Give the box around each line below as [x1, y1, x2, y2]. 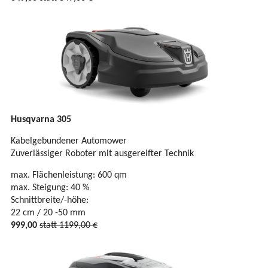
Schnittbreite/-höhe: [11, 196, 89, 206]
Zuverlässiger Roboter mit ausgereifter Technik [11, 149, 194, 159]
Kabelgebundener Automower [11, 136, 127, 147]
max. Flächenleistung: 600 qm [11, 170, 127, 181]
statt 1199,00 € [39, 221, 98, 231]
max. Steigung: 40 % [11, 183, 89, 193]
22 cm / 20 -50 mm [11, 208, 86, 218]
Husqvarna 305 [11, 115, 71, 125]
